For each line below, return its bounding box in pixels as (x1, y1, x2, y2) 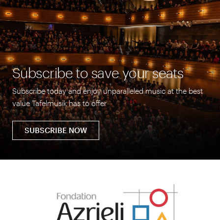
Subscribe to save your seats (12, 65, 184, 81)
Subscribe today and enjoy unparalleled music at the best (12, 86, 203, 95)
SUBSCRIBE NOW (25, 126, 87, 135)
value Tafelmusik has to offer (12, 99, 107, 108)
